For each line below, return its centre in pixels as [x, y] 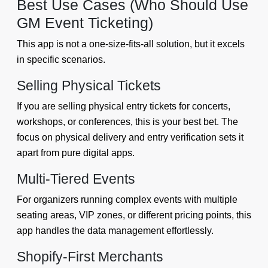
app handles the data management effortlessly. [115, 231]
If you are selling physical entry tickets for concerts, [124, 106]
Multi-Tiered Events [76, 179]
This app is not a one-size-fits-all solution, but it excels [131, 44]
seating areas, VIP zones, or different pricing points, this [134, 215]
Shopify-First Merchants [90, 257]
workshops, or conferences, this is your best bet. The [127, 122]
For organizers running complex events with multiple [127, 200]
